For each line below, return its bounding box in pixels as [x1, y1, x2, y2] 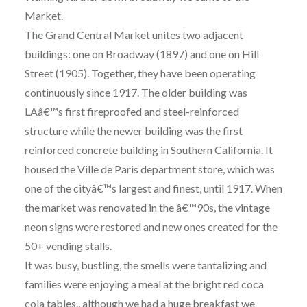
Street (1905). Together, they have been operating [24, 66, 256, 80]
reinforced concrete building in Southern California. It [24, 143, 273, 157]
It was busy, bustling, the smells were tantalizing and [24, 258, 267, 272]
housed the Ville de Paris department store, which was [24, 162, 275, 176]
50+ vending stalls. [24, 239, 112, 253]
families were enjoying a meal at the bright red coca [24, 278, 264, 291]
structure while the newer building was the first [24, 124, 243, 138]
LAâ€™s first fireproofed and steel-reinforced [24, 105, 239, 119]
